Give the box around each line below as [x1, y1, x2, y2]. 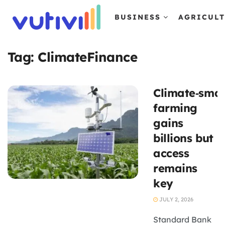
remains [153, 161, 197, 175]
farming [153, 101, 197, 115]
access [153, 146, 189, 160]
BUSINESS [115, 13, 161, 22]
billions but [153, 131, 213, 145]
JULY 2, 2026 [158, 196, 193, 203]
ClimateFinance [38, 49, 138, 65]
